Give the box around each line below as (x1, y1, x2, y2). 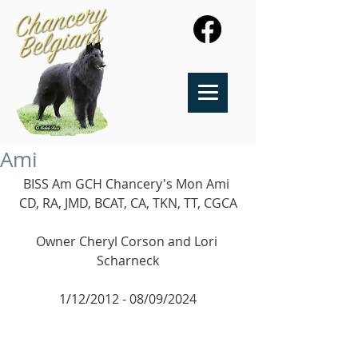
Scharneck (97, 252, 159, 269)
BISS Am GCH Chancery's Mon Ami (23, 175, 233, 193)
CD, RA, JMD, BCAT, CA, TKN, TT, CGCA (18, 194, 237, 212)
